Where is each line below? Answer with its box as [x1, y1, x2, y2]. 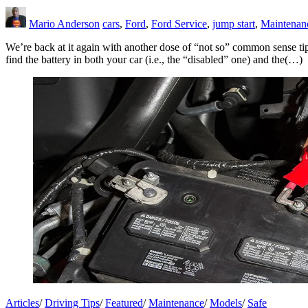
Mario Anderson [29, 17, 100, 30]
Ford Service [151, 17, 207, 30]
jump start [212, 17, 255, 30]
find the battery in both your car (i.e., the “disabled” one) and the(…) [5, 53, 302, 65]
